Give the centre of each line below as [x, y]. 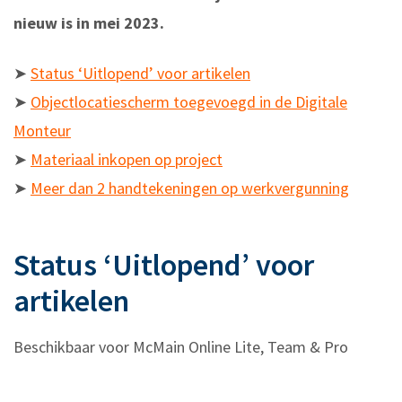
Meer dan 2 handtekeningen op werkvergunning [190, 188]
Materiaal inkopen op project [127, 160]
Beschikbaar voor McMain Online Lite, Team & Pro [181, 347]
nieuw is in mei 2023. [89, 23]
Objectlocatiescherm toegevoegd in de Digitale [189, 102]
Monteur [42, 131]
